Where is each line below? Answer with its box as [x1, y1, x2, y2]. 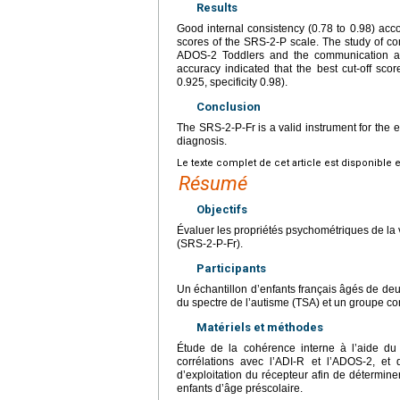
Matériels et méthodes [196, 320, 323, 334]
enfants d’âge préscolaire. [177, 381, 303, 395]
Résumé [179, 171, 247, 195]
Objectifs [196, 202, 247, 216]
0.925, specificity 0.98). [177, 75, 287, 88]
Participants [196, 261, 266, 275]
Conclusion [196, 99, 261, 113]
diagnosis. [177, 134, 227, 147]
